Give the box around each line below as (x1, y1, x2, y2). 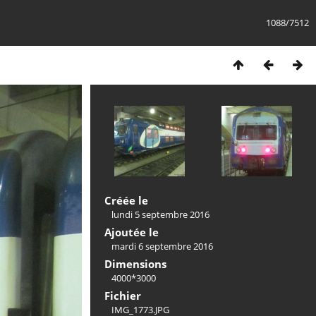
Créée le (104, 193, 148, 207)
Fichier (104, 288, 141, 303)
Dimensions (104, 257, 166, 271)
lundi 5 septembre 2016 (111, 208, 209, 221)
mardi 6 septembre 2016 (111, 240, 213, 253)
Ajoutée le (104, 225, 159, 239)
